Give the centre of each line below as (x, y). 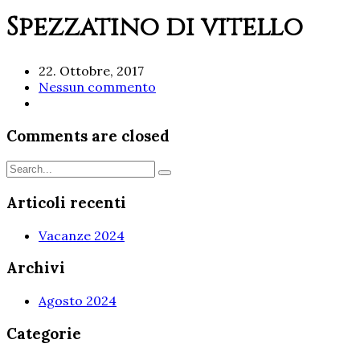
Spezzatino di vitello (155, 28)
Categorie (44, 333)
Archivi (36, 268)
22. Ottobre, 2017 (91, 70)
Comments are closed (88, 135)
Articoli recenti (66, 203)
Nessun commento (97, 86)
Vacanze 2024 (82, 235)
